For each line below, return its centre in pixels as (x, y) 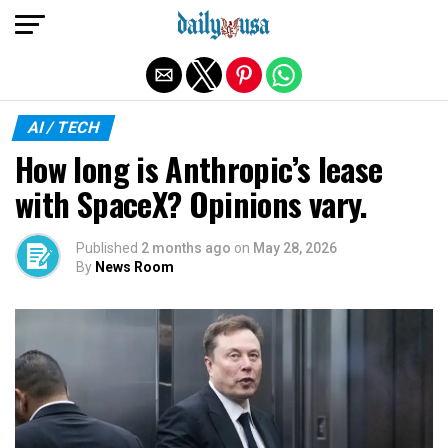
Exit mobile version (224, 23)
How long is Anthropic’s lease (199, 168)
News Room (134, 267)
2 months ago (186, 248)
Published (107, 248)
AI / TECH (63, 127)
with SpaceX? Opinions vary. (191, 203)
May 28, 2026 (295, 248)
